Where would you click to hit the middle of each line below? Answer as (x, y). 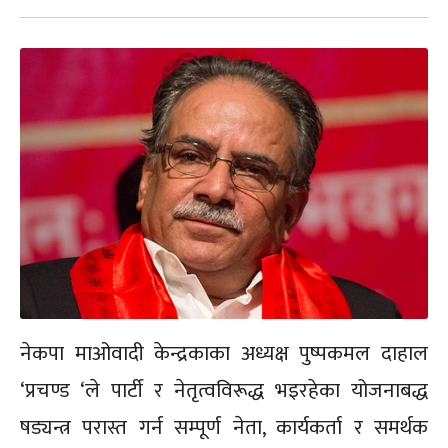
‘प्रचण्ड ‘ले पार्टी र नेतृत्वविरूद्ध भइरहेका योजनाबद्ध (224, 391)
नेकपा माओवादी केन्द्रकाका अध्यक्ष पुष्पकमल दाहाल (224, 354)
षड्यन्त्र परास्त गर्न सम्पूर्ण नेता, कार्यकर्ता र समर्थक (224, 428)
